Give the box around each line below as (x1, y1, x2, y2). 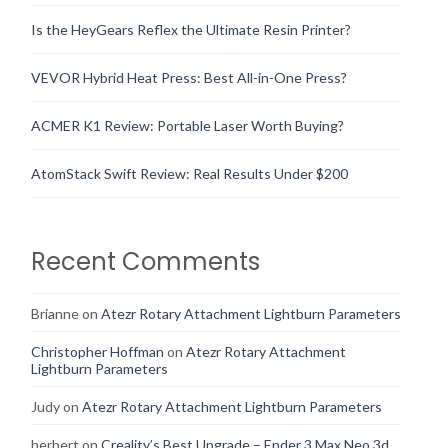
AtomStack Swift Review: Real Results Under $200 (31, 164, 348, 182)
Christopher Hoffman (31, 342, 164, 360)
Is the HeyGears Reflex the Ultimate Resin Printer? (31, 20, 351, 38)
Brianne (31, 304, 79, 322)
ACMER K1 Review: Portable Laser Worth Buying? (31, 116, 344, 134)
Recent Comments (31, 244, 260, 278)
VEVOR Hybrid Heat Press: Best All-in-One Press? (31, 68, 347, 86)
